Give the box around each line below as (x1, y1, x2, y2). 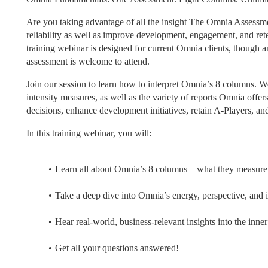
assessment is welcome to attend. (26, 56, 150, 66)
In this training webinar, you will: (26, 127, 151, 138)
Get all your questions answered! (54, 242, 179, 253)
